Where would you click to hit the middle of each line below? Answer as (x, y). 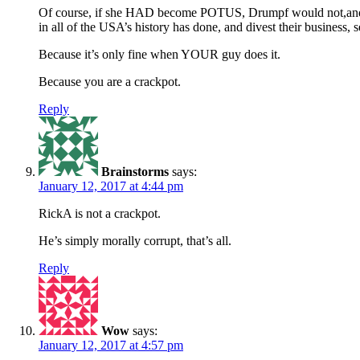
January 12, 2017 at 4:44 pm (111, 186)
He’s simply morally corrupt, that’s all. (135, 240)
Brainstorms (135, 171)
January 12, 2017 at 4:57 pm (111, 345)
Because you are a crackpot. (110, 81)
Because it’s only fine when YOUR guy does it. (160, 54)
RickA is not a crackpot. (100, 213)
